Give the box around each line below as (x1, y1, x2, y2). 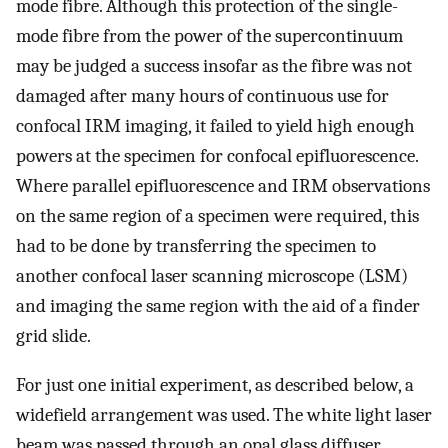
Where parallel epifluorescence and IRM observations (16, 174, 430, 197)
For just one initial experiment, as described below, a (16, 373, 414, 396)
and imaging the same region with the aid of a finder (16, 294, 420, 317)
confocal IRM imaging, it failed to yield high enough (16, 114, 415, 137)
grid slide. (16, 324, 91, 347)
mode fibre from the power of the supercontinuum (16, 24, 403, 47)
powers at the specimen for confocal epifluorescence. (16, 144, 418, 167)
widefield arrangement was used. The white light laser (16, 403, 432, 426)
